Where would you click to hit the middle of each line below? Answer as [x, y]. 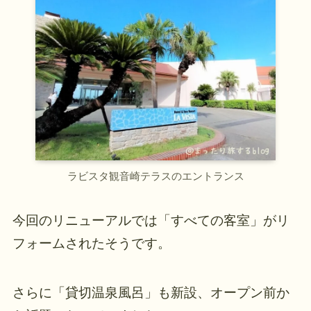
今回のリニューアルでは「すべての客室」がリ [151, 221]
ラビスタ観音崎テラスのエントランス [155, 176]
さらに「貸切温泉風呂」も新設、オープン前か [151, 292]
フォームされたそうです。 [91, 244]
